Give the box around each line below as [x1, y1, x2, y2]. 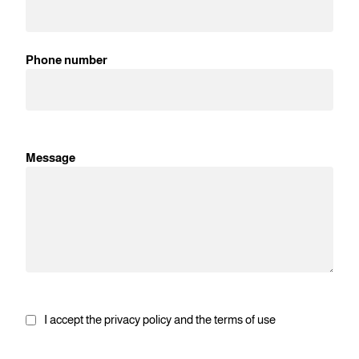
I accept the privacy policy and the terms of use [44, 313, 276, 327]
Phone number [26, 53, 107, 67]
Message [26, 151, 75, 165]
